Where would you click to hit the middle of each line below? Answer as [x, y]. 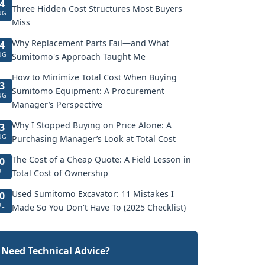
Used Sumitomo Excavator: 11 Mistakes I [93, 194]
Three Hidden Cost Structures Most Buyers [97, 9]
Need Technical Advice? [56, 251]
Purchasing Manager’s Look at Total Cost [94, 139]
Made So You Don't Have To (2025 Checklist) [99, 207]
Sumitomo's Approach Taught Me [79, 56]
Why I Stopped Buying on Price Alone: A [92, 125]
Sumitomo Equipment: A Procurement [88, 91]
